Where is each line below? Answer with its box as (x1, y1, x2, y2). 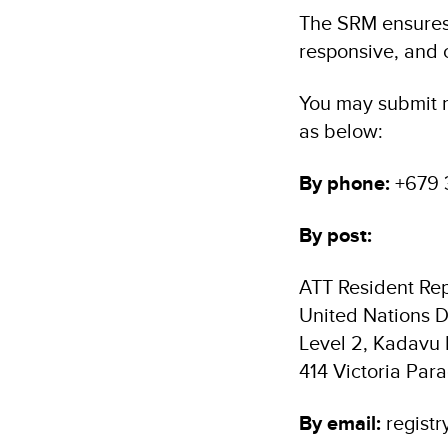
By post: (299, 220, 372, 250)
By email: (299, 408, 386, 438)
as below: (299, 116, 383, 145)
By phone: (299, 168, 395, 198)
